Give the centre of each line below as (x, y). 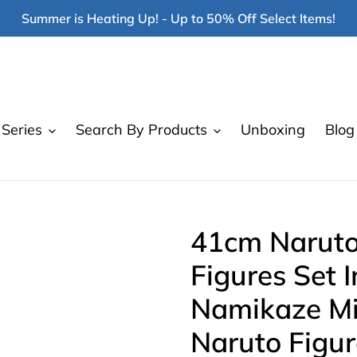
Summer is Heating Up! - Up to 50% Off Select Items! (178, 18)
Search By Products (141, 129)
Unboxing (273, 129)
